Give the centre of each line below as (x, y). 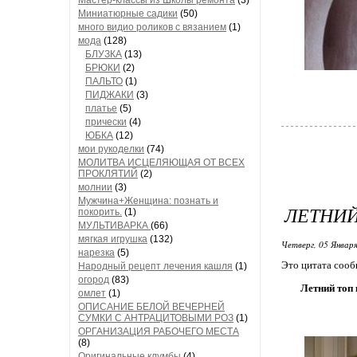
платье (101, 108)
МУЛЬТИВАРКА (114, 226)
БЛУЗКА (104, 54)
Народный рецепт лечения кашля (155, 266)
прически (106, 122)
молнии (95, 187)
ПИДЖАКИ (110, 95)
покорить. (100, 212)
